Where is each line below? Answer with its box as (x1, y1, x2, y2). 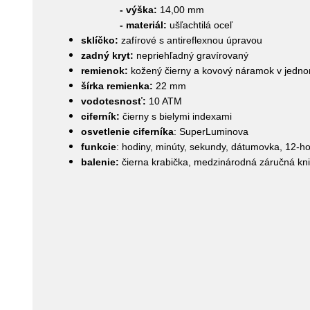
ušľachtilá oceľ (167, 19, 232, 30)
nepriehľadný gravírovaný (136, 50, 248, 61)
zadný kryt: (81, 50, 136, 61)
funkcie (81, 141, 116, 152)
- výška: (81, 4, 160, 15)
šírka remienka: (81, 80, 156, 91)
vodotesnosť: (81, 95, 149, 107)
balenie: (81, 156, 122, 167)
